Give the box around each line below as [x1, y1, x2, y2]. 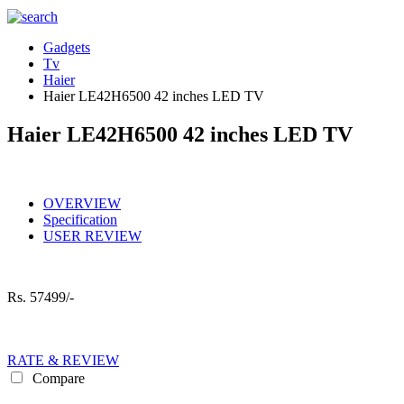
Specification [43, 211, 117, 227]
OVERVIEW [43, 195, 121, 211]
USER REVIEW [43, 227, 142, 243]
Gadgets [43, 40, 90, 55]
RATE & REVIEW [7, 352, 119, 368]
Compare [29, 370, 85, 386]
